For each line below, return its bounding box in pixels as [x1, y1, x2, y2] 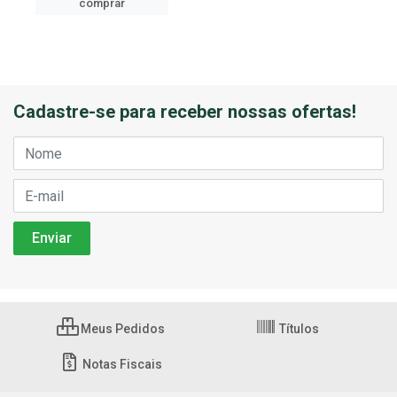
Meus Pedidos [77, 322, 165, 336]
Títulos [276, 322, 319, 336]
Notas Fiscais [80, 357, 162, 371]
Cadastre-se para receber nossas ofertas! [13, 101, 356, 122]
